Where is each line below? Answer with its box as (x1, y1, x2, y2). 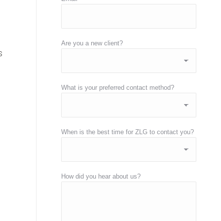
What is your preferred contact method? (61, 84, 174, 91)
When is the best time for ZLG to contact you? (61, 128, 194, 136)
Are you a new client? (61, 39, 123, 47)
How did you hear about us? (61, 173, 141, 180)
